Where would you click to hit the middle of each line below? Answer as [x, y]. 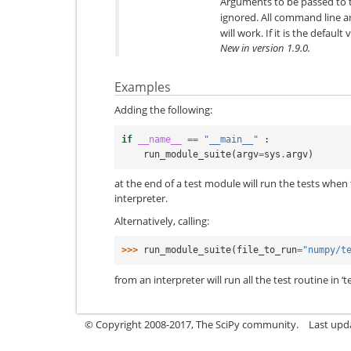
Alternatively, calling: [162, 221]
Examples [143, 87]
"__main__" [231, 139]
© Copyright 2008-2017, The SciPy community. [192, 324]
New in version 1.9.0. [265, 47]
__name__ [160, 139]
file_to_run [267, 250]
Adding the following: [163, 110]
